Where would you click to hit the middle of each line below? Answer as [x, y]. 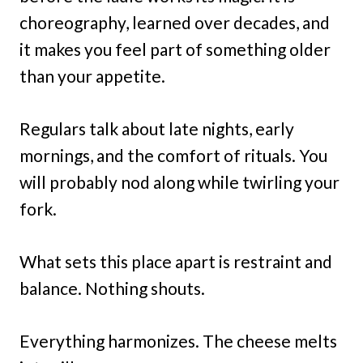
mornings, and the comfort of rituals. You [173, 155]
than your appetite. [92, 75]
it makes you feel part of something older [175, 49]
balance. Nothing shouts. [112, 288]
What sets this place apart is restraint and [176, 261]
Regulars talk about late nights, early [157, 128]
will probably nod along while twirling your [179, 181]
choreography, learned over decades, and [175, 22]
